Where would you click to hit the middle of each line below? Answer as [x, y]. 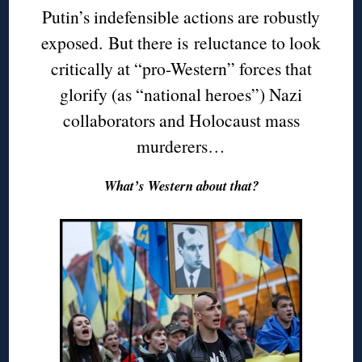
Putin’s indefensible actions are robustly [181, 16]
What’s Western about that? [181, 185]
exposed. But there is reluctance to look [181, 42]
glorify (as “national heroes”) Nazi [181, 94]
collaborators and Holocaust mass [181, 120]
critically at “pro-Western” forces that [181, 68]
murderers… [181, 145]
